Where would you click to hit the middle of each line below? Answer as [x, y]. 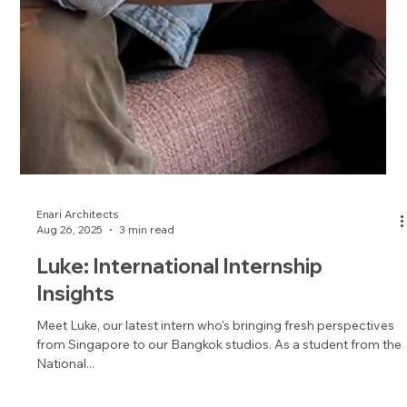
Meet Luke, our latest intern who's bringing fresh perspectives [216, 369]
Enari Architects [78, 258]
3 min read [147, 273]
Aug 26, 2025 [70, 273]
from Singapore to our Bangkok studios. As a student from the [219, 388]
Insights [76, 338]
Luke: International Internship [180, 310]
